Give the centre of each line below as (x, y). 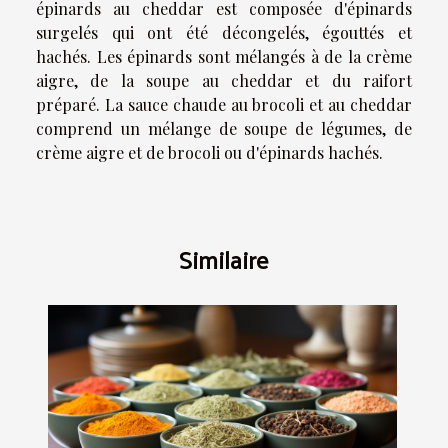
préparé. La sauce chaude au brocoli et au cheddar (224, 105)
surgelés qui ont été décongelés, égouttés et (224, 33)
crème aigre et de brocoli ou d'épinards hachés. (209, 153)
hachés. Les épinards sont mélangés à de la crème (224, 57)
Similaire (224, 259)
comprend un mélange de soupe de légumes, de (224, 129)
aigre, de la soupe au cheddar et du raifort (224, 81)
